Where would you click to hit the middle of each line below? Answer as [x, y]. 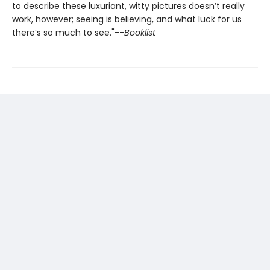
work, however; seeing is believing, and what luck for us [127, 19]
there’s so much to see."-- [68, 32]
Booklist [140, 32]
